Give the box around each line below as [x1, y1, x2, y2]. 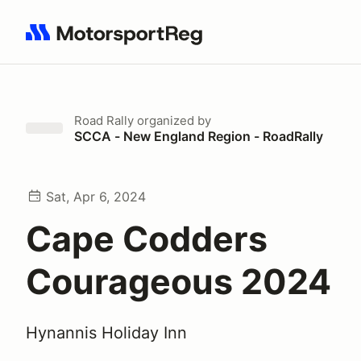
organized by [134, 113, 211, 128]
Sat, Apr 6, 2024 [46, 189, 146, 205]
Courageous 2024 [26, 260, 331, 302]
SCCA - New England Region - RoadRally [74, 128, 323, 144]
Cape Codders [26, 218, 268, 259]
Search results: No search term [25, 33, 213, 49]
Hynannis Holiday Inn [26, 323, 187, 342]
